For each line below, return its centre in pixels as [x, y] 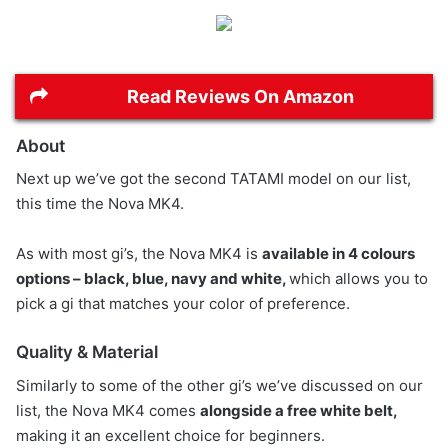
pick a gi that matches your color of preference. [183, 304]
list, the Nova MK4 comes [108, 410]
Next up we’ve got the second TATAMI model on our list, [213, 179]
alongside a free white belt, [298, 410]
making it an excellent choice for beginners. [170, 435]
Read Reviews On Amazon [240, 96]
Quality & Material [87, 352]
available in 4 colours [338, 254]
